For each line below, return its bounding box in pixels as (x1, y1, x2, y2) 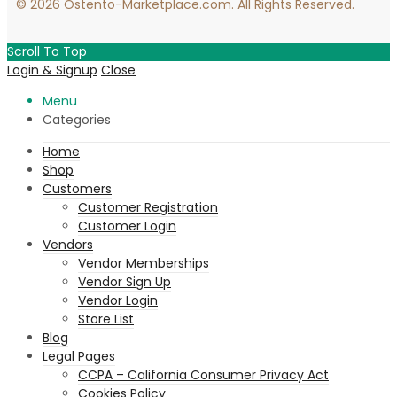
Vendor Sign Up (78, 272, 171, 291)
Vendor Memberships (78, 253, 209, 272)
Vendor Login (78, 291, 158, 309)
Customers (43, 179, 112, 198)
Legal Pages (43, 346, 115, 365)
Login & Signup (7, 60, 97, 79)
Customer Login (78, 216, 176, 235)
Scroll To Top (7, 42, 87, 60)
